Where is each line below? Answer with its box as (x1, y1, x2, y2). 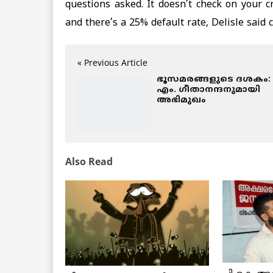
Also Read (65, 154, 113, 168)
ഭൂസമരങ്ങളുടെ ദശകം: (157, 74, 271, 85)
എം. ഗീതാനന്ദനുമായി (157, 84, 260, 95)
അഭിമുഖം (157, 94, 206, 105)
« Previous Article (77, 56, 147, 68)
